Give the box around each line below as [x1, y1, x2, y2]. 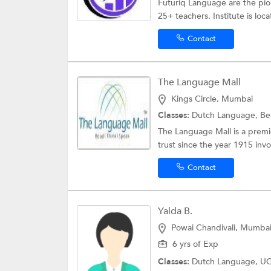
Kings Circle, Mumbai [171, 93, 253, 105]
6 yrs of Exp [172, 238, 218, 250]
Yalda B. [158, 204, 192, 218]
